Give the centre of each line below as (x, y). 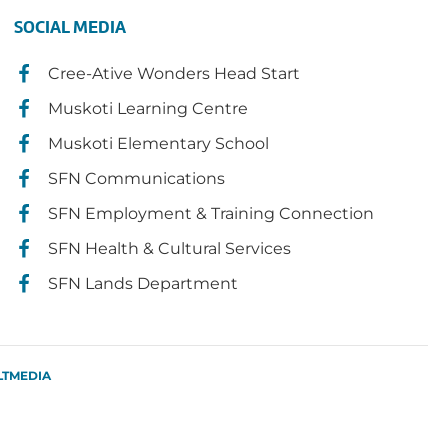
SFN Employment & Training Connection (211, 213)
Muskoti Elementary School (159, 143)
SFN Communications (137, 178)
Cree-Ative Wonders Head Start (174, 73)
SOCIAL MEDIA (70, 27)
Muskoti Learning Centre (148, 108)
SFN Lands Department (143, 283)
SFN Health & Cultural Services (170, 248)
